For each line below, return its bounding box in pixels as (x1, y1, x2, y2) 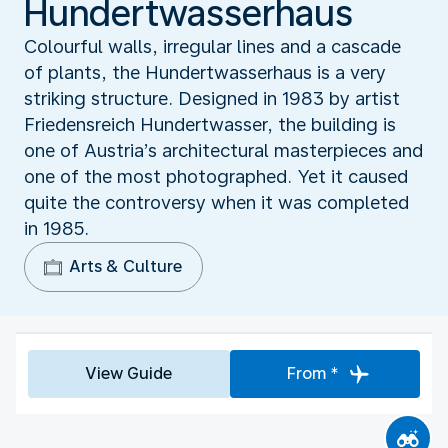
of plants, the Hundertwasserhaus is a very (24, 61, 386, 83)
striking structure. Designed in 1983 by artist (24, 87, 400, 109)
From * (286, 363, 339, 383)
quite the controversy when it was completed (24, 191, 409, 213)
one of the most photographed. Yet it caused (24, 165, 408, 187)
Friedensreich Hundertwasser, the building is (24, 113, 396, 135)
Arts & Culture (69, 256, 182, 276)
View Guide (85, 363, 173, 383)
